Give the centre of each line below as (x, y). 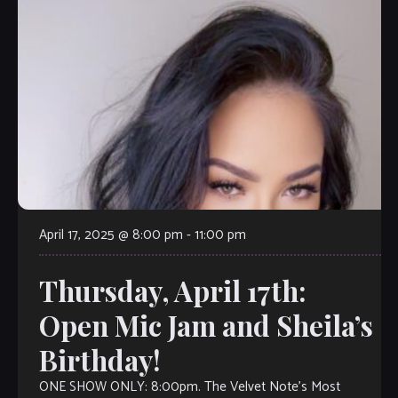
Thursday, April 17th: (172, 291)
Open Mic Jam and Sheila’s (206, 326)
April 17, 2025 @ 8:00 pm (111, 235)
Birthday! (99, 360)
